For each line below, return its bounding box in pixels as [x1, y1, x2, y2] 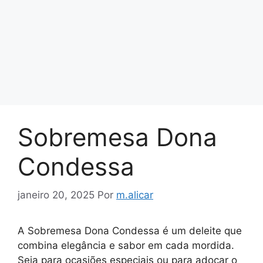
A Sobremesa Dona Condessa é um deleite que [18, 225, 242, 237]
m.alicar [116, 189, 153, 201]
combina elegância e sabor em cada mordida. [18, 240, 234, 252]
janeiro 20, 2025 [18, 189, 95, 201]
